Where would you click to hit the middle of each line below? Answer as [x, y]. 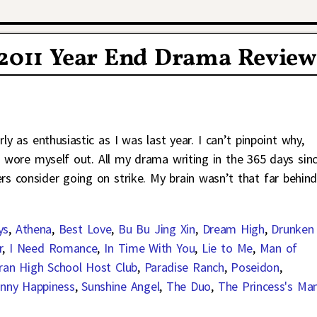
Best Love [85, 229]
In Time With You [150, 248]
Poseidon [255, 267]
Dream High [233, 229]
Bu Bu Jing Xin [157, 229]
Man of [278, 248]
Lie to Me [227, 248]
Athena [33, 229]
